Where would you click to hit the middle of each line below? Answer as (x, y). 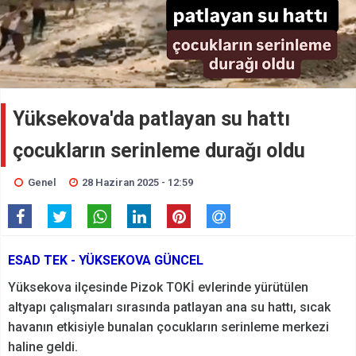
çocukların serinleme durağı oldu (159, 150)
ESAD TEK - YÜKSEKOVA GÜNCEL (106, 260)
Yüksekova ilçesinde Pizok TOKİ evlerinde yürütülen (158, 287)
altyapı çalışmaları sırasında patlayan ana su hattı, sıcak (169, 307)
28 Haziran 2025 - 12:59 (138, 182)
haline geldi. (44, 346)
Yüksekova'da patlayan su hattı (151, 118)
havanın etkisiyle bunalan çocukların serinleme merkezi (168, 327)
